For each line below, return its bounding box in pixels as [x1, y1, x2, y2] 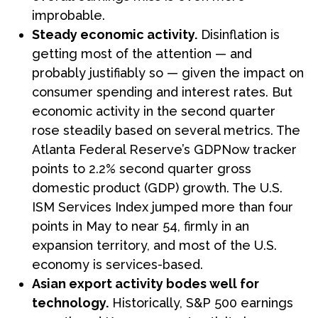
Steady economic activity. [32, 26, 197, 42]
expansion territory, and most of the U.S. [32, 237, 277, 253]
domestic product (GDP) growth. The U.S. [32, 180, 283, 195]
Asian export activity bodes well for [32, 275, 259, 291]
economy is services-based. [32, 256, 203, 272]
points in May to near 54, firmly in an [32, 218, 249, 234]
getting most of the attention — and [32, 45, 252, 61]
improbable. [32, 7, 105, 23]
